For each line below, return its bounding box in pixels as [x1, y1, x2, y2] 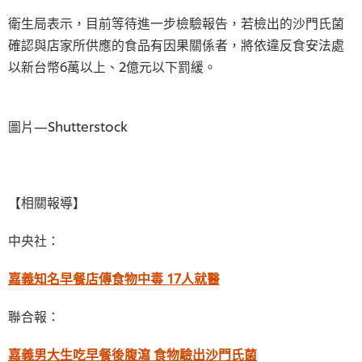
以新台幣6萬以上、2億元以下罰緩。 [8, 57, 217, 75]
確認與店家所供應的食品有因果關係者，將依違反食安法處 [8, 35, 344, 53]
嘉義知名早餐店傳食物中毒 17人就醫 [8, 268, 220, 287]
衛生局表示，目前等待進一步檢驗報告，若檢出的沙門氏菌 [8, 13, 344, 32]
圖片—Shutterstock [8, 116, 128, 135]
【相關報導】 [8, 192, 86, 211]
